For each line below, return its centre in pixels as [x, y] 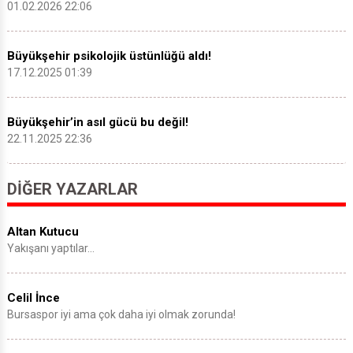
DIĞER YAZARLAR [72, 190]
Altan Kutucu [43, 232]
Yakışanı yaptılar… [51, 249]
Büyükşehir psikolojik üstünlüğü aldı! [109, 56]
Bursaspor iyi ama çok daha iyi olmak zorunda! [121, 315]
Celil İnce [33, 298]
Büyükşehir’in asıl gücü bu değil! [98, 123]
